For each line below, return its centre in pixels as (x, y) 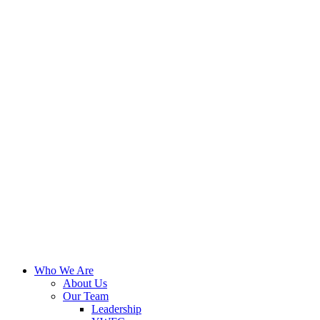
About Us (85, 283)
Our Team (86, 296)
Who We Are (64, 270)
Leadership (116, 309)
